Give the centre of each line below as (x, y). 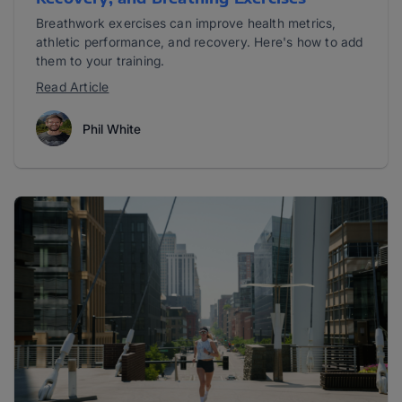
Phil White (112, 128)
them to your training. (100, 61)
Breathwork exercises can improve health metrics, (186, 23)
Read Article (73, 87)
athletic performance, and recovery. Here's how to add (200, 42)
